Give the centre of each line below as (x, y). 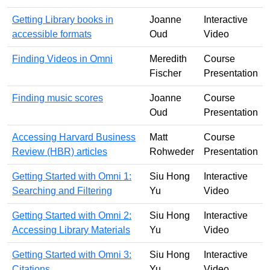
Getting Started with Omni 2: (72, 215)
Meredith (168, 58)
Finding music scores (58, 98)
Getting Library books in (63, 19)
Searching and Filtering (62, 190)
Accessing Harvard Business (74, 137)
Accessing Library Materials (71, 230)
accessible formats (52, 34)
